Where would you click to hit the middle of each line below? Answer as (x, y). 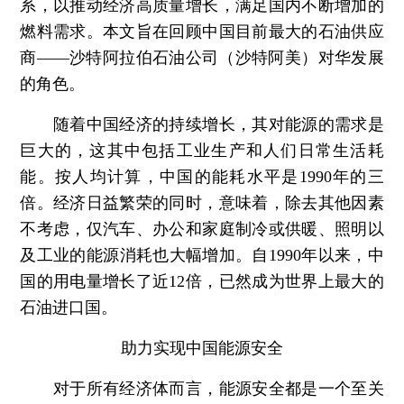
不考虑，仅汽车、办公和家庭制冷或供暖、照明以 (202, 230)
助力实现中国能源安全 (202, 349)
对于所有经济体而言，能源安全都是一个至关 (202, 389)
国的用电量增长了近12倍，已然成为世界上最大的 (202, 282)
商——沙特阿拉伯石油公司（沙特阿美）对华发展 (202, 58)
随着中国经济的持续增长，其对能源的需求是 (202, 125)
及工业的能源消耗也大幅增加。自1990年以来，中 (202, 256)
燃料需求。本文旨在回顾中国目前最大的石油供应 (202, 32)
